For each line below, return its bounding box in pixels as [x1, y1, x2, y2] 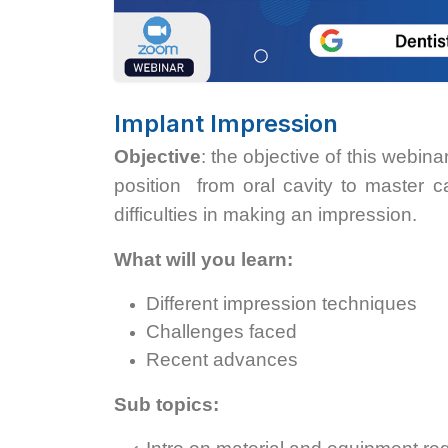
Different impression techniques [146, 293, 417, 314]
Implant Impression [114, 109, 338, 138]
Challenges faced [146, 321, 297, 342]
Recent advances [146, 349, 298, 370]
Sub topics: [114, 394, 219, 415]
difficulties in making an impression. [114, 204, 417, 225]
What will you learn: [114, 249, 293, 270]
